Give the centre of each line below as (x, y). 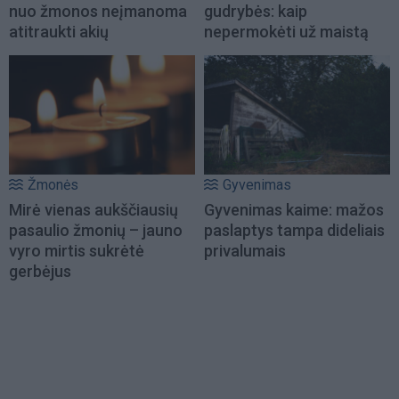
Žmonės (53, 185)
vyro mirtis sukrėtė (77, 251)
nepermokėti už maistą (286, 31)
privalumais (245, 251)
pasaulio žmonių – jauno (96, 231)
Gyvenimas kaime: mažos (294, 210)
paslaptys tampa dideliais (294, 231)
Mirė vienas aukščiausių (94, 210)
